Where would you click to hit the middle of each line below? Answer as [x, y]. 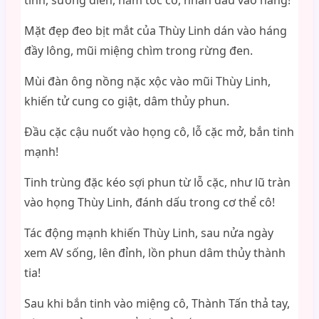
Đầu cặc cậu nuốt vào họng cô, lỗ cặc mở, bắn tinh [159, 132]
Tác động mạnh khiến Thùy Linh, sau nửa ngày [148, 233]
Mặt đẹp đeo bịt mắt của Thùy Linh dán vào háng [155, 31]
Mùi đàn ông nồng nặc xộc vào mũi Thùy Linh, [147, 81]
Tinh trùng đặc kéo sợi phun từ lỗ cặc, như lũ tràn [157, 182]
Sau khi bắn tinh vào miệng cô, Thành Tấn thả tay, [157, 303]
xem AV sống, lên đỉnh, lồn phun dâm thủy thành [155, 253]
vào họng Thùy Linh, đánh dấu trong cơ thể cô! [149, 202]
